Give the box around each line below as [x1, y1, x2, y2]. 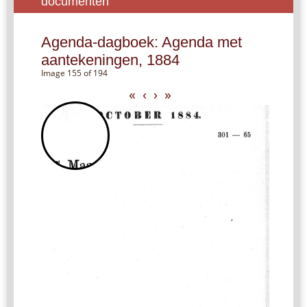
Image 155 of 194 [41, 67, 108, 79]
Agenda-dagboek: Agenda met [41, 34, 242, 51]
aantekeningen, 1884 [41, 51, 180, 69]
